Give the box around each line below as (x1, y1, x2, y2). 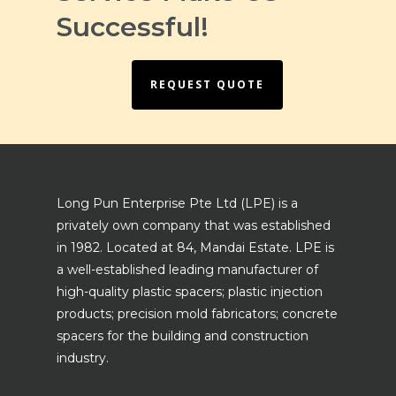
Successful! (57, 11, 209, 43)
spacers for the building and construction (57, 328, 308, 344)
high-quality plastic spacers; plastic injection (57, 284, 323, 300)
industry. (57, 350, 109, 366)
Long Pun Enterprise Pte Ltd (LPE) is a (57, 195, 298, 211)
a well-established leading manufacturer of (57, 262, 318, 278)
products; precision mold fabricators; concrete (57, 306, 338, 322)
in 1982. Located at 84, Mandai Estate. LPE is (57, 240, 334, 255)
